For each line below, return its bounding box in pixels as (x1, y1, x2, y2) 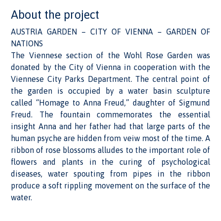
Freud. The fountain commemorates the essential (11, 110, 210, 119)
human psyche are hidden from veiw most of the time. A (11, 134, 210, 143)
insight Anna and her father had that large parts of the (11, 122, 210, 131)
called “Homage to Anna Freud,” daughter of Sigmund (11, 98, 210, 107)
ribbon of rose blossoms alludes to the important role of (11, 146, 210, 154)
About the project (11, 8, 100, 21)
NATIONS (11, 39, 43, 48)
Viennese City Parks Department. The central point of (11, 74, 210, 83)
